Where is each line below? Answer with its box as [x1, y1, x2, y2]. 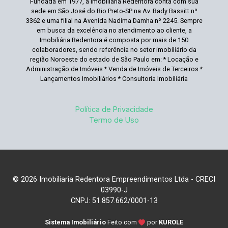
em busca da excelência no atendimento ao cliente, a [36, 26, 192, 34]
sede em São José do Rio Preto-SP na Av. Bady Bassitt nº [31, 7, 197, 15]
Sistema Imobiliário [45, 218, 106, 226]
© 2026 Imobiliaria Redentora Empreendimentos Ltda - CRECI [13, 175, 215, 184]
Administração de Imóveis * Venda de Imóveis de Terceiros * [25, 65, 203, 73]
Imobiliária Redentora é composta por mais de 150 [40, 36, 188, 44]
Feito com [107, 218, 138, 226]
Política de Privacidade [75, 105, 153, 113]
